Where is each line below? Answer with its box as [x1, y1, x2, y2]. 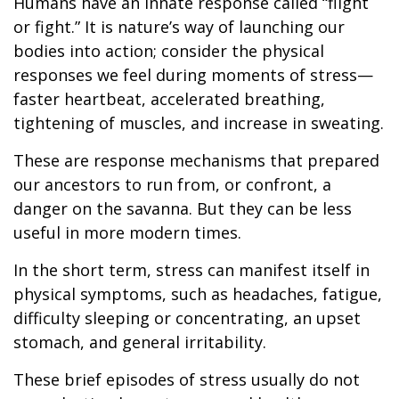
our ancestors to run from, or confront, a [13, 174, 331, 195]
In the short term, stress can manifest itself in [13, 259, 370, 281]
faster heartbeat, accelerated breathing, [13, 88, 325, 110]
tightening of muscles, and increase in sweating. [13, 112, 384, 134]
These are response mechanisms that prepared [13, 150, 379, 171]
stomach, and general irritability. [13, 331, 266, 353]
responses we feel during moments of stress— [13, 64, 373, 85]
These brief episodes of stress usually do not [13, 369, 360, 390]
